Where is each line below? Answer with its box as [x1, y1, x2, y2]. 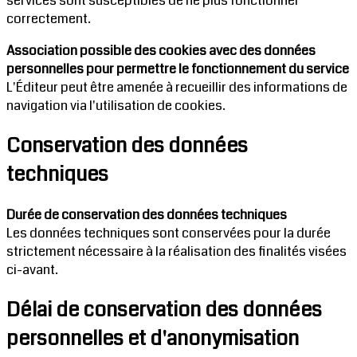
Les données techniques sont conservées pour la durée [6, 223, 331, 242]
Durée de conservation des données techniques [6, 205, 287, 224]
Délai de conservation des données [6, 295, 322, 324]
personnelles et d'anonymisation [6, 324, 299, 353]
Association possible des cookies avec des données [6, 41, 316, 60]
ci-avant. [6, 260, 58, 279]
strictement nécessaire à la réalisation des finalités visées [6, 241, 347, 261]
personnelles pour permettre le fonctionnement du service [6, 59, 349, 78]
